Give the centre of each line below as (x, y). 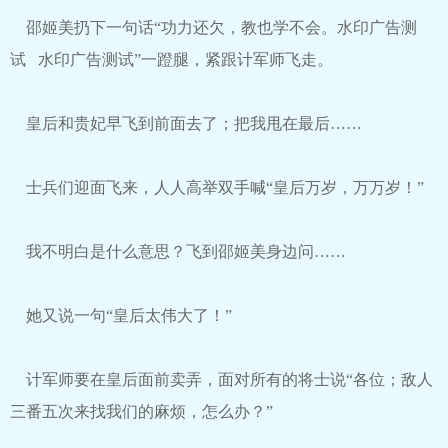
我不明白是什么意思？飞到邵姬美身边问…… (178, 251)
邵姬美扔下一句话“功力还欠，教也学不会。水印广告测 (213, 27)
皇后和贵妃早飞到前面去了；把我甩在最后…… (186, 123)
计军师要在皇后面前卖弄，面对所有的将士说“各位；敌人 (221, 379)
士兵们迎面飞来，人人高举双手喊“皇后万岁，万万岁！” (217, 187)
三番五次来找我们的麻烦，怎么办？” (141, 411)
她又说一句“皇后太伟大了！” (121, 315)
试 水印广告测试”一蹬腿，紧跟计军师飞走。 (171, 59)
